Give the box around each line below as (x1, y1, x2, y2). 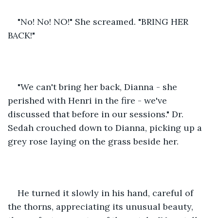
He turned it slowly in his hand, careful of (18, 187, 196, 199)
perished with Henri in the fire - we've (8, 94, 169, 106)
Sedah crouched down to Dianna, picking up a (8, 122, 204, 133)
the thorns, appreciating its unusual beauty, (8, 200, 196, 212)
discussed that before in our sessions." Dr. (8, 108, 186, 120)
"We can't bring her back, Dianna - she (18, 81, 180, 92)
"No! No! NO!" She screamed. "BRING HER (18, 16, 191, 27)
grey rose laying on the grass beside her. (8, 135, 181, 147)
